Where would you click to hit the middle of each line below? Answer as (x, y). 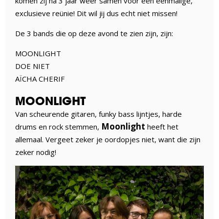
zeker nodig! (36, 152)
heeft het (162, 126)
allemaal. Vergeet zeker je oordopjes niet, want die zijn (108, 139)
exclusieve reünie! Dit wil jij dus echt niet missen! (97, 13)
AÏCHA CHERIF (40, 78)
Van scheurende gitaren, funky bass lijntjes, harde (99, 114)
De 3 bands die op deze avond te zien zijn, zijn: (94, 33)
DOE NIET (33, 66)
